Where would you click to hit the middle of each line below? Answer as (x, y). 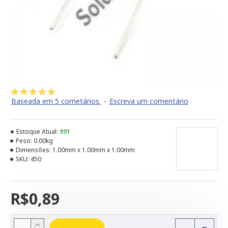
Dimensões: (33, 150)
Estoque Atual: (37, 132)
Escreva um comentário (149, 101)
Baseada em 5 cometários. (56, 101)
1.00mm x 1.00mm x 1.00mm (94, 150)
